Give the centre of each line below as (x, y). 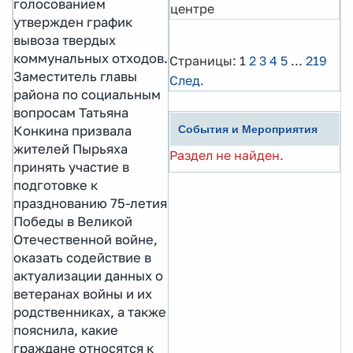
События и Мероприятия (248, 129)
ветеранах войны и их (83, 294)
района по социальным (87, 94)
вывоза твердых (65, 40)
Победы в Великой (73, 221)
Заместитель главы (75, 76)
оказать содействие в (82, 257)
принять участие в (71, 167)
